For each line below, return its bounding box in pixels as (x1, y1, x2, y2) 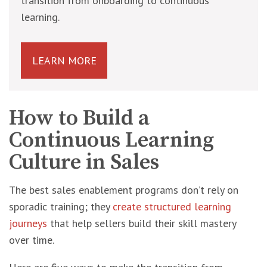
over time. (9, 233, 54, 247)
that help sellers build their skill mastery (47, 216, 236, 230)
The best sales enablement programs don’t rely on (9, 183, 238, 197)
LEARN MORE (32, 54, 97, 67)
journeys (9, 216, 47, 230)
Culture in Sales (9, 149, 159, 176)
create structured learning (113, 200, 231, 213)
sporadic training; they (9, 200, 113, 213)
